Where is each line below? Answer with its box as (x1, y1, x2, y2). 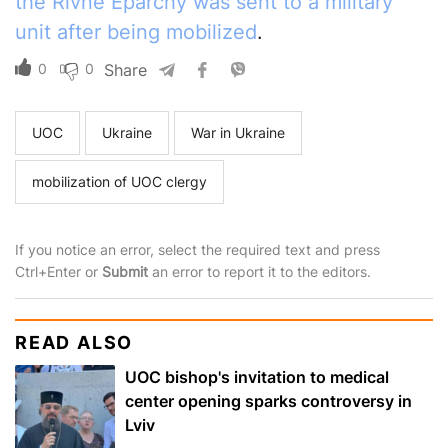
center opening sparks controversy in (125, 391, 412, 412)
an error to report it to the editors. (148, 263, 371, 281)
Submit (102, 263, 148, 281)
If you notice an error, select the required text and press (15, 241, 380, 259)
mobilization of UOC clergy (32, 173, 207, 191)
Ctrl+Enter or (15, 263, 102, 281)
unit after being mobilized (15, 20, 257, 45)
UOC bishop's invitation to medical (125, 367, 389, 388)
